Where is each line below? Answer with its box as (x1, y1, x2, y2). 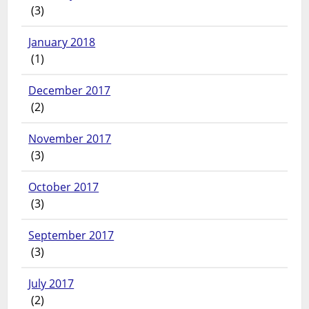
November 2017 (28, 131, 112, 147)
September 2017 (28, 228, 114, 243)
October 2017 (28, 179, 99, 195)
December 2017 (28, 83, 111, 99)
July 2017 (28, 276, 74, 292)
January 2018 (28, 34, 96, 50)
